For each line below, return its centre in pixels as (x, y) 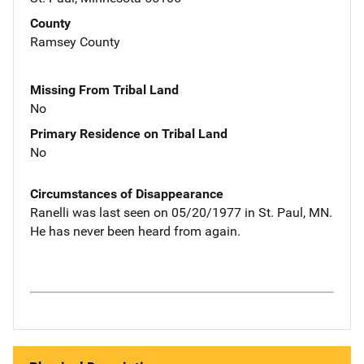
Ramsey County (75, 41)
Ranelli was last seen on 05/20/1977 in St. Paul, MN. (181, 212)
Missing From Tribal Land (104, 89)
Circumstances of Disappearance (127, 193)
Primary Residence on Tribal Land (129, 133)
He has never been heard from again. (135, 231)
